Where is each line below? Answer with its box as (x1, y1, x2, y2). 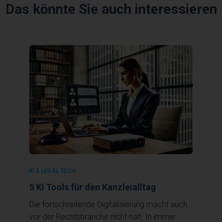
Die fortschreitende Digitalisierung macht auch (29, 199, 187, 209)
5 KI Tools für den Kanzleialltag (29, 181, 156, 192)
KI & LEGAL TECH (29, 167, 75, 174)
